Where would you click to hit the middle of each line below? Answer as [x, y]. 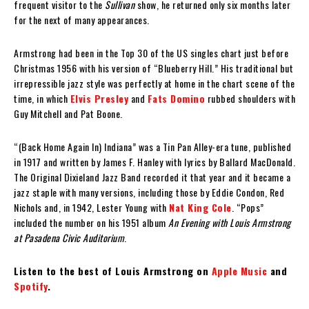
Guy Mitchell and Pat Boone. [68, 113]
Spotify [31, 286]
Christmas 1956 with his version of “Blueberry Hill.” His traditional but [153, 68]
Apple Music [239, 270]
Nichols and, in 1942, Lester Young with [91, 207]
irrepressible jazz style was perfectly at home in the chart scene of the [154, 83]
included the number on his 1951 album [91, 222]
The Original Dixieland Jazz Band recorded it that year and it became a [152, 177]
